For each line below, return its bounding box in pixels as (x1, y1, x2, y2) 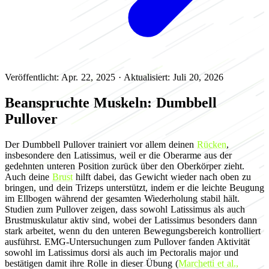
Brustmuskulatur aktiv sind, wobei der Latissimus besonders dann (5, 214, 257, 225)
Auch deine (5, 171, 52, 182)
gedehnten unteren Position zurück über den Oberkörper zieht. (5, 160, 244, 171)
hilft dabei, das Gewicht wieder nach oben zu (73, 171, 251, 182)
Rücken (197, 139, 226, 150)
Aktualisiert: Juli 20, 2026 (124, 71, 223, 82)
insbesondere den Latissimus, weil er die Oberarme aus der (5, 150, 232, 160)
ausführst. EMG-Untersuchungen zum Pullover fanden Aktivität (5, 236, 250, 247)
